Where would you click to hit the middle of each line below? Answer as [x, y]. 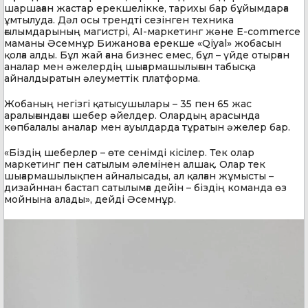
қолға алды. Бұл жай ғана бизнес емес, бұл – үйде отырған [147, 55]
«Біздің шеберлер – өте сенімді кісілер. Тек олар [129, 152]
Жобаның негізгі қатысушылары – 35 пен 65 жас [128, 103]
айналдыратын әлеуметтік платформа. [102, 78]
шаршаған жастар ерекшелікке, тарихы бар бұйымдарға [146, 8]
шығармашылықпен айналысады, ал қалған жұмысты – [139, 176]
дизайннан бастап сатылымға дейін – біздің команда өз [145, 187]
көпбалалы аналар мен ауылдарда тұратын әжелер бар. [147, 127]
